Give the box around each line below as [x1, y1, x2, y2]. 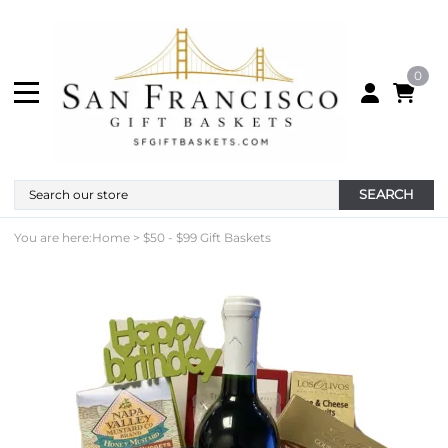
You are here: [14, 229, 92, 245]
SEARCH [359, 186, 414, 202]
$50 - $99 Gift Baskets [143, 229, 271, 245]
